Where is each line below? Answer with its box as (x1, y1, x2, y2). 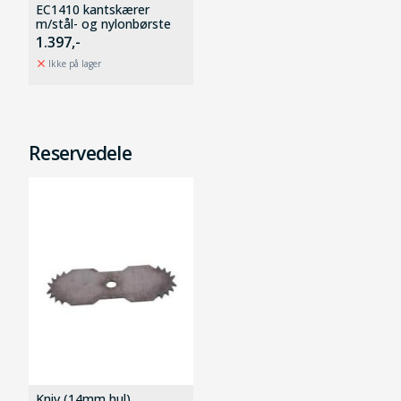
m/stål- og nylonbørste (36, 15, 171, 33)
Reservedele (29, 141, 132, 166)
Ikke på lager (48, 56, 101, 70)
